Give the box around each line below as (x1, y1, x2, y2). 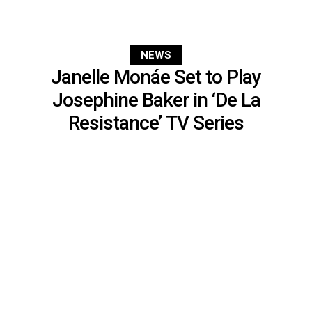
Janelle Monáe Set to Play (51, 65, 261, 89)
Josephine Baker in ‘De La (52, 88, 260, 112)
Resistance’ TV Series (68, 111, 244, 135)
